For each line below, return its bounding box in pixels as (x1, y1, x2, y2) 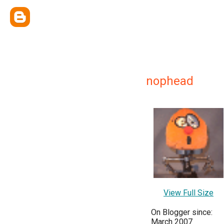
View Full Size (163, 188, 213, 197)
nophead (146, 74, 193, 88)
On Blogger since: (151, 207, 212, 217)
